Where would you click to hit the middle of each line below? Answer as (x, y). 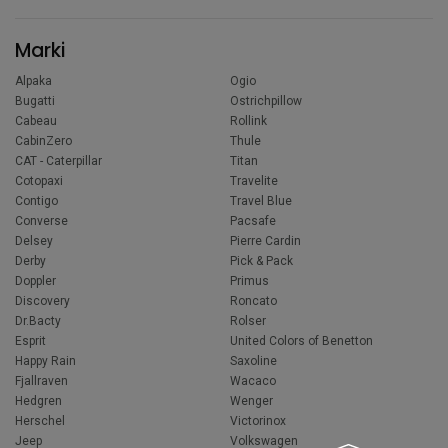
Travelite (254, 181)
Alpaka (33, 81)
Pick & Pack (262, 261)
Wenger (252, 401)
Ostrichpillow (266, 101)
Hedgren (38, 401)
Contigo (36, 201)
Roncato (254, 301)
